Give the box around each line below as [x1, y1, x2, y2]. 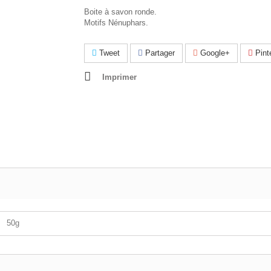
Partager [143, 48, 175, 57]
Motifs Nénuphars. [84, 18, 148, 27]
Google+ [198, 48, 230, 57]
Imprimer [102, 73, 137, 82]
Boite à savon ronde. [84, 7, 157, 16]
